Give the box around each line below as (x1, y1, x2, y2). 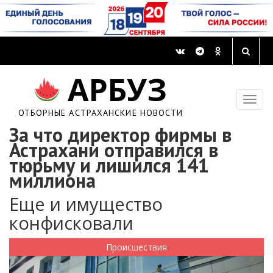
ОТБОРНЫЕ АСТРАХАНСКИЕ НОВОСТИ (18, 107, 183, 119)
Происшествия (106, 241, 167, 253)
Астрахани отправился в (9, 137, 218, 163)
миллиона (9, 168, 96, 194)
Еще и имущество (9, 192, 163, 216)
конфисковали (9, 211, 133, 235)
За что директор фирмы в (9, 122, 232, 148)
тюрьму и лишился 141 (9, 152, 209, 179)
